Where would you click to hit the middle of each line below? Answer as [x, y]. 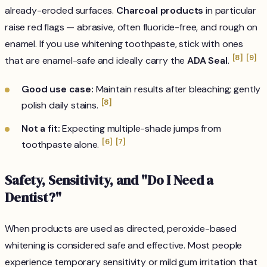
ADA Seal [207, 61]
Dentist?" [33, 198]
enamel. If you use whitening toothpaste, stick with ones [124, 44]
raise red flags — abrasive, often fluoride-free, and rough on [131, 27]
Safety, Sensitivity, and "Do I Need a [109, 181]
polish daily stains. [61, 105]
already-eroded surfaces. [60, 11]
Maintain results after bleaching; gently [177, 89]
